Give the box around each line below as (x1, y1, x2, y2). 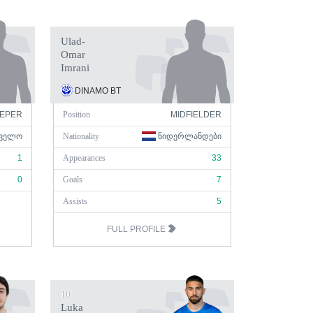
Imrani (61, 62, 89, 73)
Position (63, 110, 90, 119)
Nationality (63, 131, 99, 141)
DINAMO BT (73, 86, 121, 96)
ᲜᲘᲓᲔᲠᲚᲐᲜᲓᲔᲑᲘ (156, 131, 221, 141)
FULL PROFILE (106, 224, 168, 234)
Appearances (63, 153, 105, 163)
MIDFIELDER (170, 110, 221, 119)
